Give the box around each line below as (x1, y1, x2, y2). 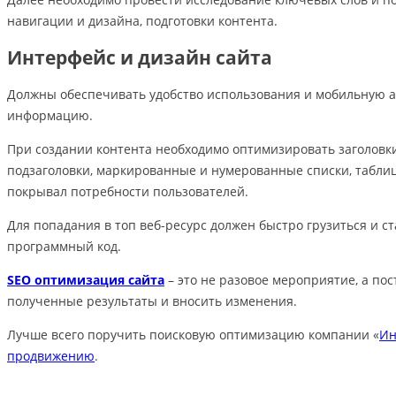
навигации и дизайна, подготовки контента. (7, 11, 278, 29)
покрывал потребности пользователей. (7, 182, 248, 200)
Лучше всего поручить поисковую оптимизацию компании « (7, 325, 379, 343)
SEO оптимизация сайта (7, 270, 164, 288)
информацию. (7, 106, 93, 124)
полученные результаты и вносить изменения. (7, 292, 297, 309)
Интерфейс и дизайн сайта (7, 45, 272, 71)
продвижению (7, 346, 95, 364)
